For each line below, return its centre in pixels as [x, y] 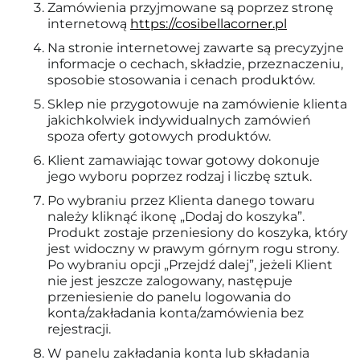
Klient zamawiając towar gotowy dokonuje [184, 160]
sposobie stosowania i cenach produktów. [181, 80]
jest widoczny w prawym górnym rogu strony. [193, 249]
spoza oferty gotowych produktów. [159, 136]
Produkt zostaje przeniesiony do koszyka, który [198, 233]
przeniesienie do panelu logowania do [169, 297]
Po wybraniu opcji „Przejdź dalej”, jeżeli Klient [190, 265]
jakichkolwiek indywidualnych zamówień [179, 120]
